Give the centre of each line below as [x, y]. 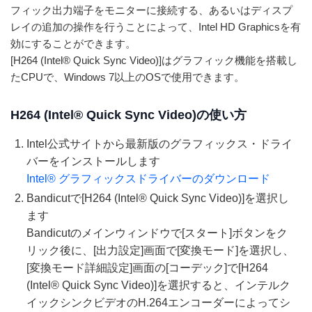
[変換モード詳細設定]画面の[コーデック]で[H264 [147, 268]
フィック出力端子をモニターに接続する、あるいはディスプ [151, 10]
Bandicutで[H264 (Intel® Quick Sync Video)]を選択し [158, 198]
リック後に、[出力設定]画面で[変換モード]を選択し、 [160, 251]
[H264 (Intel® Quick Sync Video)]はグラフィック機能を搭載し [154, 60]
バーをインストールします [93, 161]
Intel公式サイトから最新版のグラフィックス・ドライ [159, 144]
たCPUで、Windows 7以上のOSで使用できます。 [127, 77]
